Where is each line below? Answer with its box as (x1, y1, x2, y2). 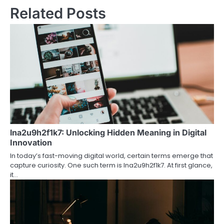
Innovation (10, 137, 52, 147)
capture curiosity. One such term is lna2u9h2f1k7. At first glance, (10, 160, 212, 170)
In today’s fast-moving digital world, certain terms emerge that (10, 151, 213, 160)
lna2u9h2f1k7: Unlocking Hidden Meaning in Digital (10, 127, 206, 137)
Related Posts (10, 4, 106, 22)
